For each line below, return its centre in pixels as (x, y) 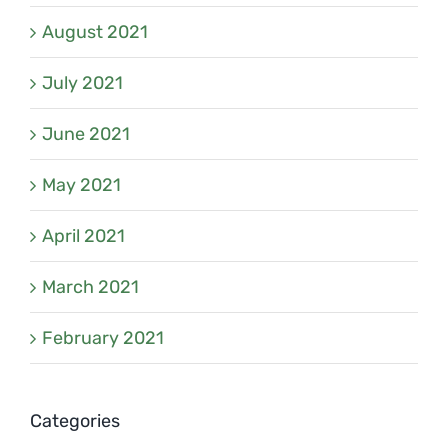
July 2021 (82, 82)
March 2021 (90, 286)
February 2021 (103, 337)
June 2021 (86, 133)
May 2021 (81, 184)
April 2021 (83, 235)
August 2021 (95, 31)
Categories (75, 420)
